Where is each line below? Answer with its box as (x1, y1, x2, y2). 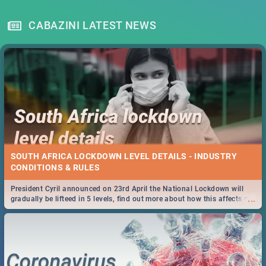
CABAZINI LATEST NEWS (28, 19, 157, 32)
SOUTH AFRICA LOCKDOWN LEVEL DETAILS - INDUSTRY (10, 151, 237, 161)
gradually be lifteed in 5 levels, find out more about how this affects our (10, 194, 256, 203)
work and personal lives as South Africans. (10, 204, 157, 213)
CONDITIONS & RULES (10, 163, 100, 173)
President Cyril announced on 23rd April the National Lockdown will (10, 184, 243, 193)
